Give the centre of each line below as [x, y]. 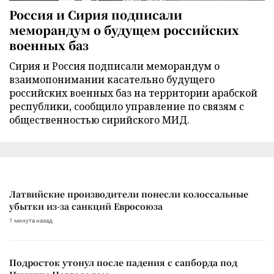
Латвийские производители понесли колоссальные [129, 194]
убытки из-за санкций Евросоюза [86, 206]
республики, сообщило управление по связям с [127, 106]
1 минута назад [31, 220]
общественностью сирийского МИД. [99, 120]
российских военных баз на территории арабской [133, 93]
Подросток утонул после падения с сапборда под [123, 262]
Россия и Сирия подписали [96, 14]
